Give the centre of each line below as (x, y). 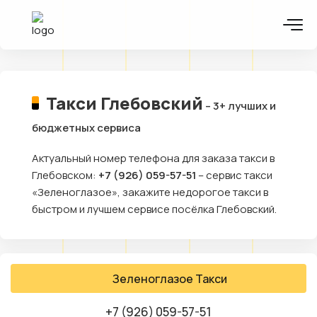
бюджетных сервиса (86, 128)
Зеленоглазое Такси (170, 279)
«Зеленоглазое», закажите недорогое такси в (150, 192)
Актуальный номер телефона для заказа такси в (153, 158)
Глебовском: (65, 175)
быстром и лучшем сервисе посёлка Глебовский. (154, 209)
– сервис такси (234, 175)
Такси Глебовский (124, 103)
